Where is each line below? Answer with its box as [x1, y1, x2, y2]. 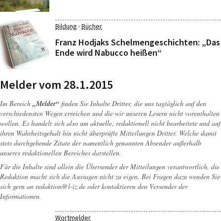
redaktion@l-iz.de [36, 182, 85, 191]
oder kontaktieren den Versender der [85, 182, 187, 191]
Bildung [55, 22, 77, 31]
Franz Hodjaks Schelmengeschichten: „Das [55, 37, 220, 48]
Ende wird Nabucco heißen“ [55, 47, 162, 58]
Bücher [81, 22, 102, 31]
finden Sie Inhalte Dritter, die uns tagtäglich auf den [59, 99, 206, 108]
